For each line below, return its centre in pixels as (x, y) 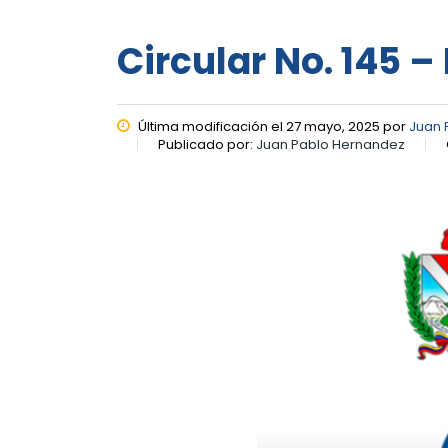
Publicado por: (207, 144)
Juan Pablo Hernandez (330, 144)
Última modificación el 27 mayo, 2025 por (272, 126)
